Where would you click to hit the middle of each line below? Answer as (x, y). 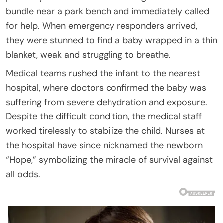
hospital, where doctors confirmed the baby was (106, 87)
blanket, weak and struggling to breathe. (88, 55)
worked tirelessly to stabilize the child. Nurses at (105, 131)
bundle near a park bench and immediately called (108, 11)
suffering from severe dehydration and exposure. (107, 102)
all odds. (23, 174)
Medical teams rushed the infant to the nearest (103, 73)
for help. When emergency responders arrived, (102, 26)
